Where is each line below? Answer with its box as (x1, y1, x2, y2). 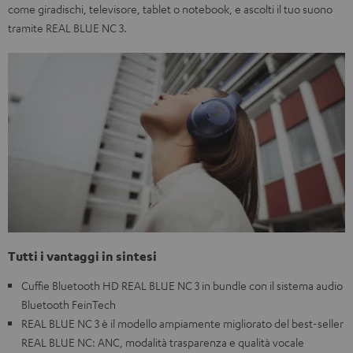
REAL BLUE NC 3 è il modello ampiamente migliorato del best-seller (21, 316, 344, 331)
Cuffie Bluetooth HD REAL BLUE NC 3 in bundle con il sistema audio (21, 278, 343, 293)
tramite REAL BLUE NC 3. (8, 20, 127, 35)
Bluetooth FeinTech (21, 297, 116, 312)
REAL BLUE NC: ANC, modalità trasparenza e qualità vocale (21, 335, 304, 350)
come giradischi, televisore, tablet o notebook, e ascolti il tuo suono (8, 2, 333, 16)
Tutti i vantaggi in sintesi (8, 248, 157, 265)
